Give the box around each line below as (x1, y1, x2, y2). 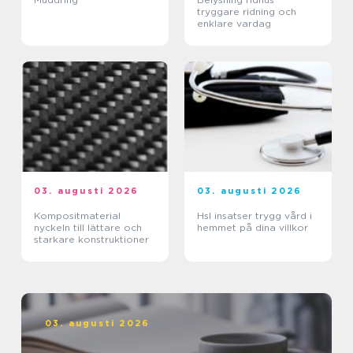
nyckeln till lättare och (34, 221, 142, 234)
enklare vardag (197, 17, 271, 30)
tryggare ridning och (197, 6, 296, 18)
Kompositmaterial (34, 210, 121, 222)
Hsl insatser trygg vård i (197, 210, 255, 222)
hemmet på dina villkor (197, 221, 308, 234)
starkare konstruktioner (34, 233, 149, 246)
